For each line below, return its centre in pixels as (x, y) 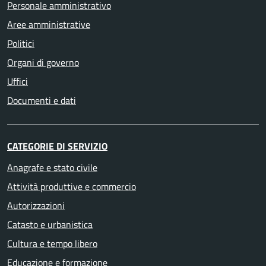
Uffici (18, 81)
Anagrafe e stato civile (52, 167)
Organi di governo (43, 62)
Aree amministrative (49, 24)
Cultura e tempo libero (52, 243)
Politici (21, 43)
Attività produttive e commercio (72, 186)
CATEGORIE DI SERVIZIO (57, 146)
